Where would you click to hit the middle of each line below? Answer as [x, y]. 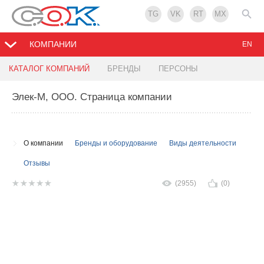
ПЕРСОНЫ [178, 69]
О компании [43, 143]
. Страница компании [123, 97]
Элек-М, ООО [43, 97]
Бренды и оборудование [116, 143]
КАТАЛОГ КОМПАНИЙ [49, 69]
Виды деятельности [203, 143]
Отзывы [37, 164]
